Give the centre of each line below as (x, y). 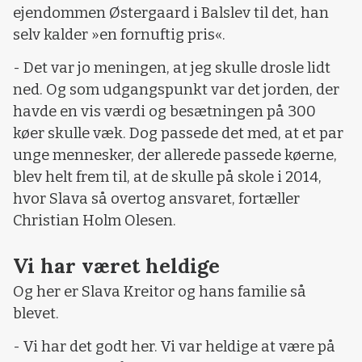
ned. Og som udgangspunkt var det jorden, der (176, 90)
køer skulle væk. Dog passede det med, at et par (178, 134)
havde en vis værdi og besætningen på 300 (164, 112)
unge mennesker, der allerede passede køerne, (175, 156)
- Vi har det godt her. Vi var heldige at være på (174, 347)
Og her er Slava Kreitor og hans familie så (160, 291)
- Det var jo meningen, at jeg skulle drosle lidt (172, 68)
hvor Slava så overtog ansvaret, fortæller (156, 199)
